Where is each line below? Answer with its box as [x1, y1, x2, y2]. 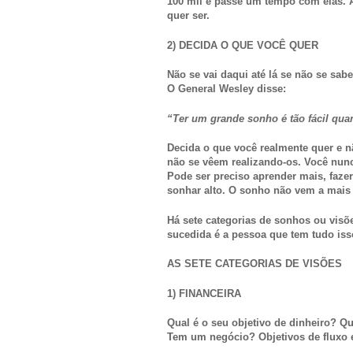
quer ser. [167, 9, 210, 22]
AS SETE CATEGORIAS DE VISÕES [167, 258, 342, 270]
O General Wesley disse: [167, 83, 286, 95]
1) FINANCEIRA [167, 287, 241, 299]
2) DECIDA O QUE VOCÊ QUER [167, 39, 318, 51]
